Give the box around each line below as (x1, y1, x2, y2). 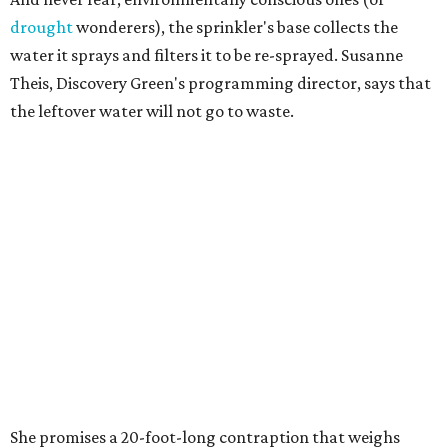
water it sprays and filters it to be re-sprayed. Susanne (10, 45, 403, 65)
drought (10, 17, 73, 37)
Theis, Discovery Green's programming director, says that (10, 73, 431, 93)
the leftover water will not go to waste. (10, 101, 294, 121)
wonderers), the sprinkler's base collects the (73, 17, 398, 37)
